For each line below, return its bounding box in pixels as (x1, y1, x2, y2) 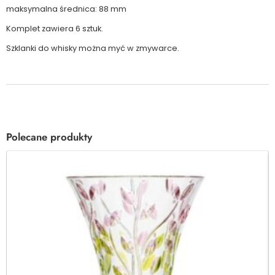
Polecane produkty (6, 129, 92, 144)
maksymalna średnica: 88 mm (6, 4, 126, 15)
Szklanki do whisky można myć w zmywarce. (6, 42, 179, 53)
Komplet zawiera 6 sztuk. (6, 23, 103, 34)
